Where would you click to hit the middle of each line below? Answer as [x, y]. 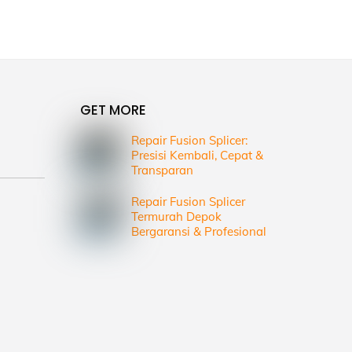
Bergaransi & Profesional [199, 232]
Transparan [163, 170]
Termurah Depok [177, 217]
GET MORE [114, 110]
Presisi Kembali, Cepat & [198, 156]
